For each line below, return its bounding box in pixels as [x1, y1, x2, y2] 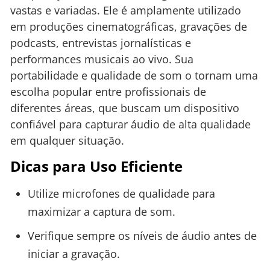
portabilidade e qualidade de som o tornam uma [10, 68, 258, 83]
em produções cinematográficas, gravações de [10, 19, 247, 34]
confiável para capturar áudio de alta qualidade [10, 117, 251, 132]
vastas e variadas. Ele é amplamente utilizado [10, 3, 241, 18]
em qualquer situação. [10, 133, 124, 148]
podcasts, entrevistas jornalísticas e [10, 36, 191, 51]
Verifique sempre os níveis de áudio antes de [27, 228, 257, 243]
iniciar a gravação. [27, 246, 120, 261]
